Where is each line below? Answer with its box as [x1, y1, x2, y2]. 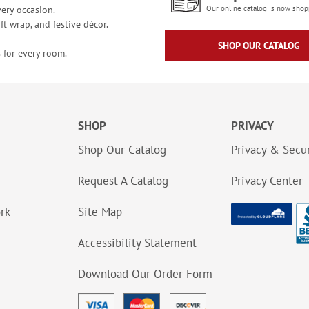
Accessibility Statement [78, 235, 197, 250]
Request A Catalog [78, 173, 168, 188]
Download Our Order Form [78, 266, 212, 281]
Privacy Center [231, 173, 303, 188]
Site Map [78, 204, 122, 219]
